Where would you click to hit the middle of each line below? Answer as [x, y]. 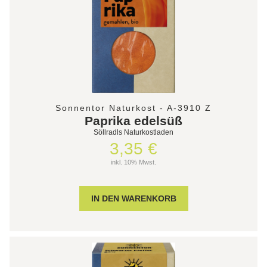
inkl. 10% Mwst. [133, 162]
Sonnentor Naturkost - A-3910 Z [133, 108]
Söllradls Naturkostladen [133, 132]
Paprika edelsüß [133, 120]
